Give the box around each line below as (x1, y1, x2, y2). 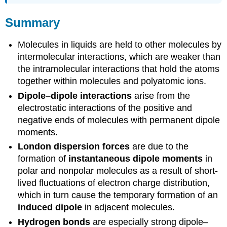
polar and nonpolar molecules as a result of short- (18, 166, 218, 176)
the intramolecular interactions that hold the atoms (18, 64, 220, 74)
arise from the (132, 90, 191, 101)
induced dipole (18, 202, 83, 213)
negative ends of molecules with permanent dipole (18, 115, 220, 125)
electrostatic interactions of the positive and (18, 102, 193, 113)
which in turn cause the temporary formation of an (18, 190, 218, 201)
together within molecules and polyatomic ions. (18, 76, 207, 87)
